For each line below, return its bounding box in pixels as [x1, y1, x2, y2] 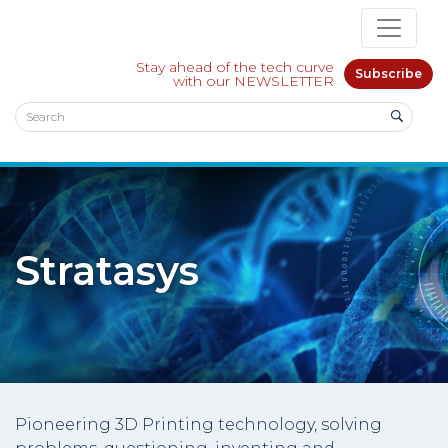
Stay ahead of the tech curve [136, 58, 334, 76]
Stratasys [15, 246, 199, 295]
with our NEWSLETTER [173, 72, 334, 90]
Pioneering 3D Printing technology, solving [15, 415, 382, 434]
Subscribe [355, 66, 422, 81]
